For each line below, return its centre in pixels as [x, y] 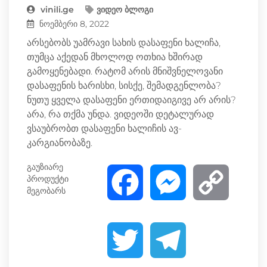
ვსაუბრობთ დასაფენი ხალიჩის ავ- [104, 128]
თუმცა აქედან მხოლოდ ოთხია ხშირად [115, 57]
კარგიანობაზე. [64, 142]
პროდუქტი [48, 178]
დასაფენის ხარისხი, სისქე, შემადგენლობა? [124, 85]
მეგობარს [46, 190]
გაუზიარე [45, 167]
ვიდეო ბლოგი [125, 9]
